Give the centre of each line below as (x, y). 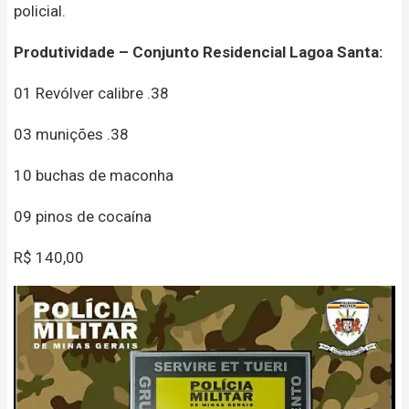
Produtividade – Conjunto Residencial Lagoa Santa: (198, 52)
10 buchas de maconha (94, 175)
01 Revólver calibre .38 (91, 93)
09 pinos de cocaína (83, 216)
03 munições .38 (71, 134)
